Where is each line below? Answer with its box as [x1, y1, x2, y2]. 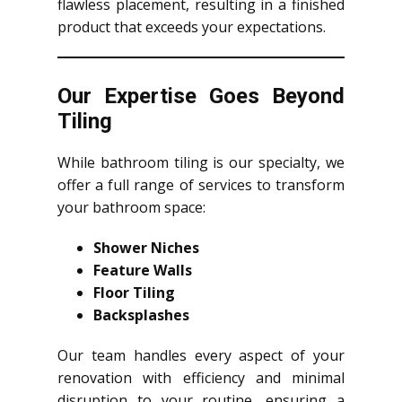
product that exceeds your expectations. [57, 16, 326, 37]
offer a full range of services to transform [57, 174, 345, 195]
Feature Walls [93, 259, 192, 280]
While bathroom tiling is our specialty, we [57, 152, 345, 172]
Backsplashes [93, 304, 189, 325]
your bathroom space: [57, 197, 205, 217]
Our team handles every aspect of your [57, 345, 345, 365]
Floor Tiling [93, 282, 175, 302]
